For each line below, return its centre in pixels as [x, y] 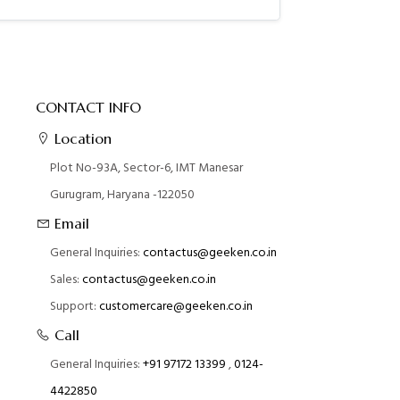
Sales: [66, 279]
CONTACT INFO [88, 108]
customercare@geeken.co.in [175, 306]
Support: [74, 306]
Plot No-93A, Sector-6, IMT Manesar [146, 168]
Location [80, 139]
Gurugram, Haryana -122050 [122, 195]
